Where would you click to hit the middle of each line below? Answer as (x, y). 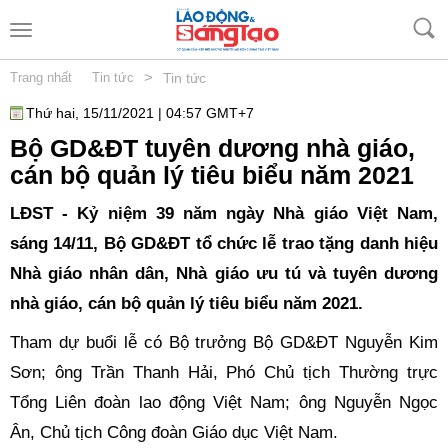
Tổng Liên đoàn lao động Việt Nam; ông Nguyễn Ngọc (224, 402)
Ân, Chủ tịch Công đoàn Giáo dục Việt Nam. (174, 432)
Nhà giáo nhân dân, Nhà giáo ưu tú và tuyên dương (224, 273)
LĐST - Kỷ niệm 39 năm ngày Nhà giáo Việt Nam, (224, 213)
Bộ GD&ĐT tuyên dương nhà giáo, (212, 148)
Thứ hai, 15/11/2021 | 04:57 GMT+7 (140, 113)
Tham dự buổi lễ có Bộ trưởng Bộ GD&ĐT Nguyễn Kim (224, 342)
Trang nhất (41, 77)
